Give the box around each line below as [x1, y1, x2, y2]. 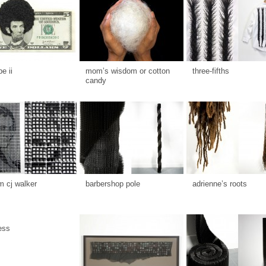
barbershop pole [85, 179, 140, 188]
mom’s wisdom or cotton [85, 66, 170, 75]
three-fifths [192, 66, 229, 75]
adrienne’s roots [192, 179, 247, 188]
